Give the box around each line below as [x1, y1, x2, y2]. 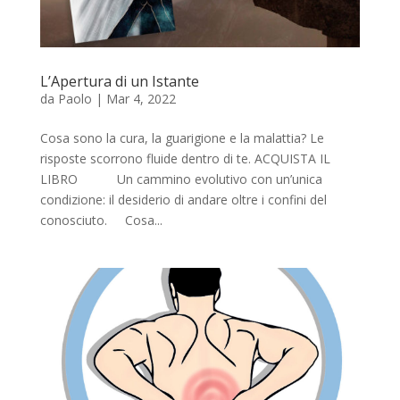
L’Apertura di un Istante [39, 71, 199, 91]
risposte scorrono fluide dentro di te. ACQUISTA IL [39, 149, 330, 167]
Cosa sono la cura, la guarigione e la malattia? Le [39, 129, 324, 146]
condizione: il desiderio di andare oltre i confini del [39, 190, 327, 208]
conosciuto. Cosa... [39, 211, 162, 229]
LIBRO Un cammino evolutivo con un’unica [39, 170, 322, 187]
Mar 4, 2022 [105, 89, 176, 107]
